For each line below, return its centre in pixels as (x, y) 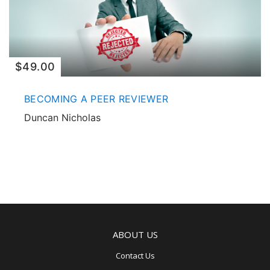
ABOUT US (135, 234)
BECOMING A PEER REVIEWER (96, 99)
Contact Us (135, 255)
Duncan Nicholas (62, 117)
